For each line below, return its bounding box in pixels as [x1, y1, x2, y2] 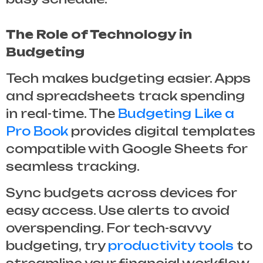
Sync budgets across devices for [6, 185, 237, 200]
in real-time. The [6, 106, 118, 121]
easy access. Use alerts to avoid [6, 203, 230, 218]
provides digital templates [68, 123, 255, 139]
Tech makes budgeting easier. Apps [6, 70, 251, 86]
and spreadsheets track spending [6, 88, 245, 103]
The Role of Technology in [6, 26, 192, 42]
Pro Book [6, 123, 68, 139]
